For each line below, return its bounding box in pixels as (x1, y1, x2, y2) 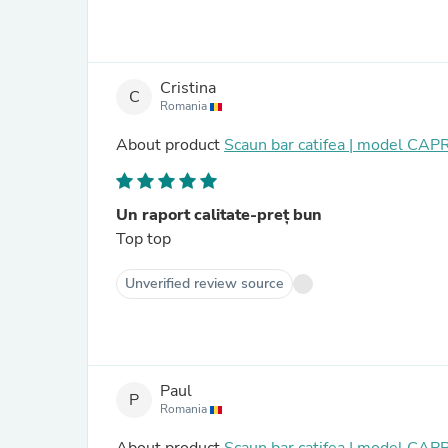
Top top (116, 228, 171, 250)
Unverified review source (125, 274, 284, 293)
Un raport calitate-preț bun (116, 204, 322, 226)
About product (116, 134, 224, 156)
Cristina (160, 77, 216, 100)
